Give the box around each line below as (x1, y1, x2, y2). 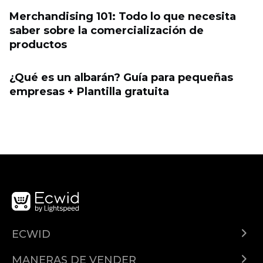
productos (9, 38, 67, 51)
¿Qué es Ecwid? (12, 244, 77, 254)
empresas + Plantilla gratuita (9, 85, 169, 98)
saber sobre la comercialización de (9, 24, 204, 37)
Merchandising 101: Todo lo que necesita (9, 10, 236, 23)
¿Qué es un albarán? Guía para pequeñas (9, 71, 233, 84)
